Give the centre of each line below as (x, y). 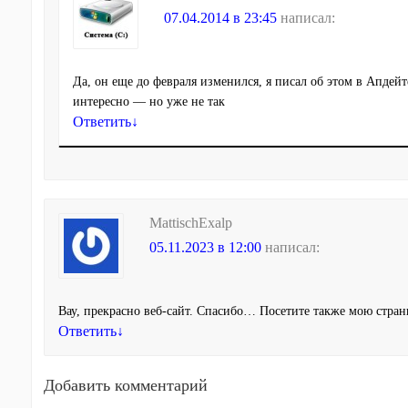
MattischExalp (190, 223)
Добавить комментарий (125, 385)
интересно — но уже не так (148, 102)
